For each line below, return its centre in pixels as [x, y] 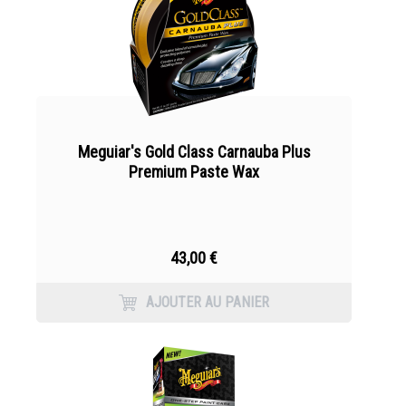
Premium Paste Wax [194, 172]
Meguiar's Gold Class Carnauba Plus [194, 152]
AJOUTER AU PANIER [208, 302]
